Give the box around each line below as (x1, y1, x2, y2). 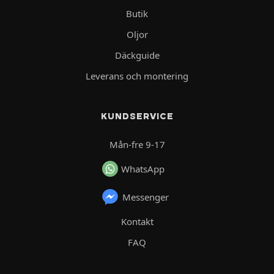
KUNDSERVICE (100, 110, 174, 122)
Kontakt (120, 215, 154, 228)
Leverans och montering (86, 69, 188, 82)
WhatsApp (120, 162, 165, 175)
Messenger (122, 190, 169, 203)
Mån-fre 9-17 (109, 138, 165, 150)
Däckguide (114, 48, 160, 61)
